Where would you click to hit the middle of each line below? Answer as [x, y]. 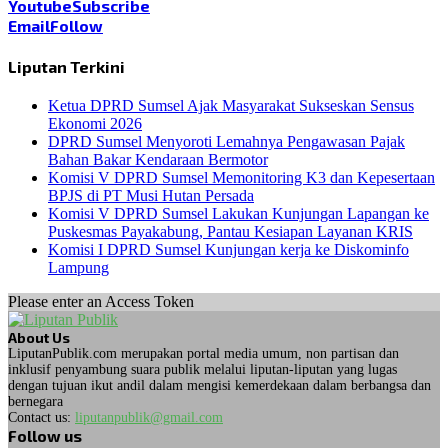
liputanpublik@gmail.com [149, 418]
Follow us [45, 436]
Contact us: [41, 418]
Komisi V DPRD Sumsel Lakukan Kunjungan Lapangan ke [238, 214]
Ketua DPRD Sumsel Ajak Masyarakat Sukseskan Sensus [231, 106]
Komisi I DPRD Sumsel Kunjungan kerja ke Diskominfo [228, 250]
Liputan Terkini [66, 66]
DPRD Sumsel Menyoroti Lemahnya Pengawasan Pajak [226, 142]
